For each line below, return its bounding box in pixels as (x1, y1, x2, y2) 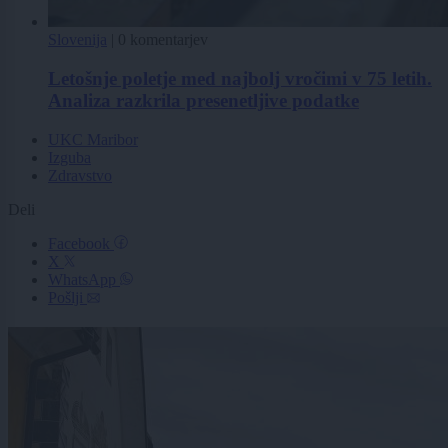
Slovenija (48, 31, 107, 49)
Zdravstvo (48, 166, 112, 184)
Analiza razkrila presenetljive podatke (48, 89, 359, 111)
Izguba (48, 148, 91, 166)
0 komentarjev (118, 31, 208, 49)
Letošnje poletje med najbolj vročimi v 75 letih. (48, 67, 432, 89)
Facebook (48, 234, 114, 252)
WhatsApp (48, 270, 120, 288)
